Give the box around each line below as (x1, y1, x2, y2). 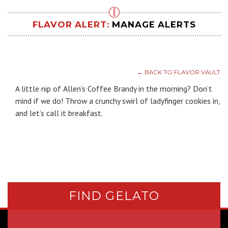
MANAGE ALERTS (112, 19, 196, 30)
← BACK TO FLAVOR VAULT (137, 68, 220, 76)
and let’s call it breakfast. (15, 108, 103, 119)
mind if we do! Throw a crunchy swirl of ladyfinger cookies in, (15, 96, 220, 106)
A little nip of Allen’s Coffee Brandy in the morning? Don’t (15, 83, 212, 94)
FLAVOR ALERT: (32, 19, 112, 30)
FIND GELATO (68, 188, 160, 203)
